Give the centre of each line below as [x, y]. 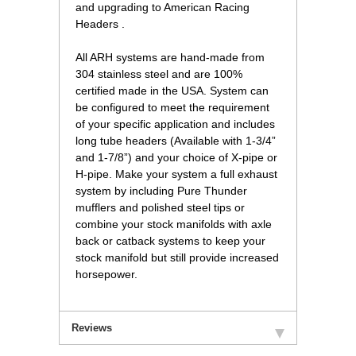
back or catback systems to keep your [170, 241]
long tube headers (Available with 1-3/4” [176, 141]
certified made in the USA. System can [172, 91]
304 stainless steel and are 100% [159, 74]
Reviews [92, 328]
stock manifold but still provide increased [177, 258]
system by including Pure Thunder [161, 191]
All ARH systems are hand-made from [170, 58]
